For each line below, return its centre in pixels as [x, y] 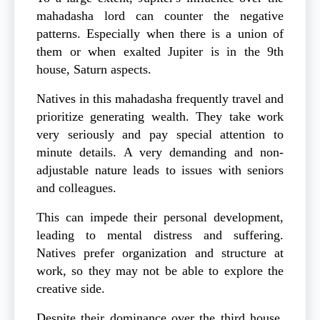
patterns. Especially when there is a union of [160, 34]
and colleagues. [76, 188]
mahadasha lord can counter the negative [160, 16]
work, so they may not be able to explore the [160, 271]
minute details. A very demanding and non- [160, 152]
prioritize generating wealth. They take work [160, 117]
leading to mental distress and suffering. [160, 235]
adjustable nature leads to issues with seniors [160, 170]
